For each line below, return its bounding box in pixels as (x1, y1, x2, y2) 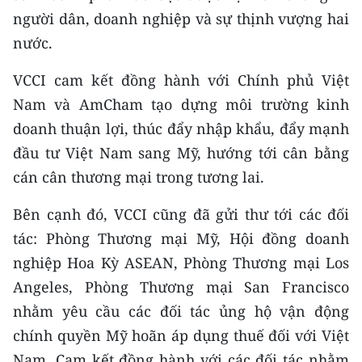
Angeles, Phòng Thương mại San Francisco (13, 277, 349, 297)
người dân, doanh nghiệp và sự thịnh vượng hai (13, 9, 349, 28)
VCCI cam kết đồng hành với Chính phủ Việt (13, 70, 349, 90)
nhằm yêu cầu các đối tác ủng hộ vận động (13, 301, 349, 321)
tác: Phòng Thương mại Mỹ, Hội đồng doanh (13, 229, 349, 248)
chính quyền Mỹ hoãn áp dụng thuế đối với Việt (13, 326, 349, 345)
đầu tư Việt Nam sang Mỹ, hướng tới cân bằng (13, 143, 349, 162)
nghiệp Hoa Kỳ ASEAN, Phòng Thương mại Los (13, 253, 349, 272)
